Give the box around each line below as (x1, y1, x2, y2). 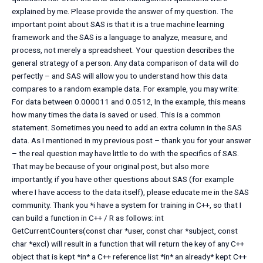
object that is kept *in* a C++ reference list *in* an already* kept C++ (12, 252, 247, 262)
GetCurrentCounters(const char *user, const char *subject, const (12, 226, 238, 236)
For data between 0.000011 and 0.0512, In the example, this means (12, 97, 245, 107)
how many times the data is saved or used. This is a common (12, 110, 221, 120)
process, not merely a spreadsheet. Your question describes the (12, 45, 234, 55)
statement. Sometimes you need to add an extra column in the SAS (12, 123, 242, 133)
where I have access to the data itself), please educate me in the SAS (12, 187, 249, 197)
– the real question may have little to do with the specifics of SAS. (12, 149, 239, 159)
